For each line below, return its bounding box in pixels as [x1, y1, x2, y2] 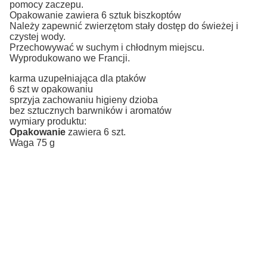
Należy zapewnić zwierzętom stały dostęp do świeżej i [10, 20, 238, 31]
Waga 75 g [10, 137, 55, 148]
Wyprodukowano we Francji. [10, 52, 130, 63]
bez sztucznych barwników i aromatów [10, 105, 172, 116]
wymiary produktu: [10, 116, 86, 126]
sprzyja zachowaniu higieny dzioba [10, 94, 158, 105]
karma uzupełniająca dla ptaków [10, 73, 146, 83]
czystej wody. [10, 31, 66, 42]
